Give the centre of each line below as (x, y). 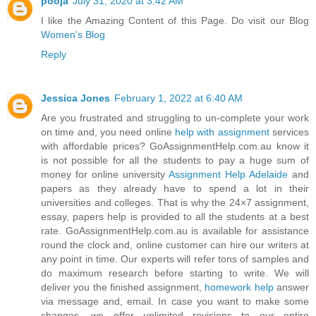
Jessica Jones (75, 98)
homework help (239, 287)
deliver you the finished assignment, (123, 287)
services (289, 132)
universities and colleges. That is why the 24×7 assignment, (175, 203)
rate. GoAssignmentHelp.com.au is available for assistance (175, 231)
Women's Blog (73, 35)
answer (291, 287)
